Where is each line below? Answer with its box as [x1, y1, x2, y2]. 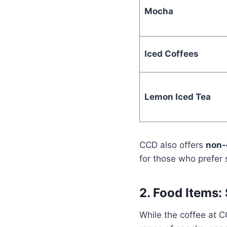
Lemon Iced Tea [144, 91, 211, 102]
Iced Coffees [144, 48, 199, 59]
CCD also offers [139, 139, 206, 150]
